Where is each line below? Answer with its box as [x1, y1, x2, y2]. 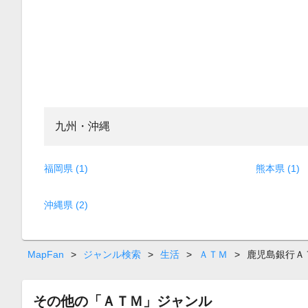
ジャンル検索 [83, 249, 141, 261]
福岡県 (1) [44, 163, 88, 175]
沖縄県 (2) [44, 199, 88, 211]
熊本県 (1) [256, 163, 300, 175]
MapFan [27, 249, 64, 261]
